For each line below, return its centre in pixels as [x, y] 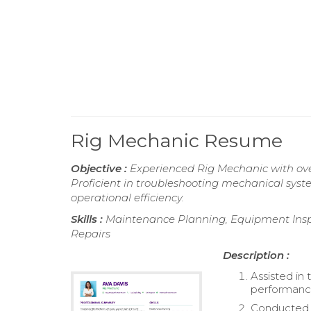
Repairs [91, 234]
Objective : [100, 168]
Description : [257, 255]
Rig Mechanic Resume [177, 141]
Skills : [88, 219]
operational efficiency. [127, 197]
